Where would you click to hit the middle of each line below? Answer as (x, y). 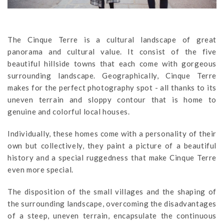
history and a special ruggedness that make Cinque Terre (112, 158)
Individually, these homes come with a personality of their (112, 134)
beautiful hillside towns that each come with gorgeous (112, 64)
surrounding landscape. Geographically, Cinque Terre (112, 76)
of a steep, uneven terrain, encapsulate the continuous (112, 216)
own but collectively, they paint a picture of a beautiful (112, 146)
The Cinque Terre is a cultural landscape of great (112, 40)
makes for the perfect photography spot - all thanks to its (112, 88)
